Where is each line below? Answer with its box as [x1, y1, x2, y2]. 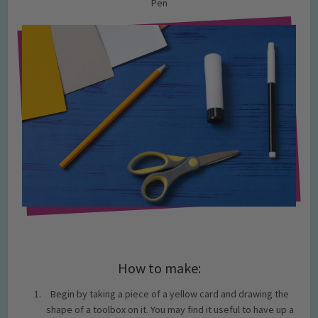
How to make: [117, 259, 201, 278]
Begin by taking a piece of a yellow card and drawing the [50, 287, 289, 301]
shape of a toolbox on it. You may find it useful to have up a [45, 303, 294, 317]
